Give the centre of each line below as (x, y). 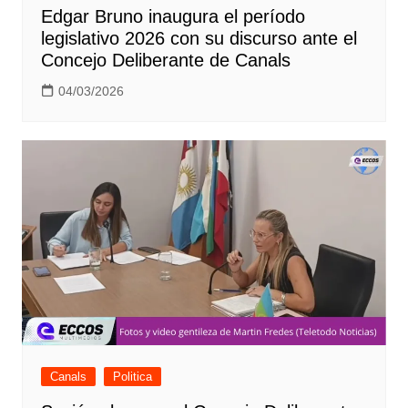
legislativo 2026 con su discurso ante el (199, 38)
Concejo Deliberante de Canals (165, 60)
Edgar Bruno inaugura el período (173, 16)
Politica (132, 376)
